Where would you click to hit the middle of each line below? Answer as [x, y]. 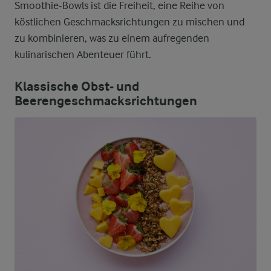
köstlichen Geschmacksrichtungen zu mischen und [129, 22]
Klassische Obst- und [77, 87]
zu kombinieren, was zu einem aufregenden [112, 38]
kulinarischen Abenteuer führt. [83, 54]
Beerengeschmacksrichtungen [106, 101]
